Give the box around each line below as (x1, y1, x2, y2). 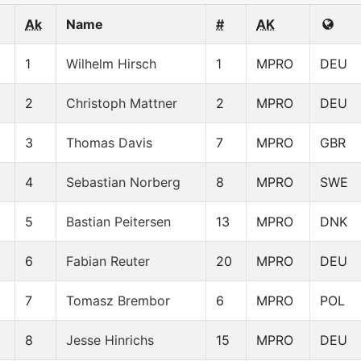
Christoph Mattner (66, 95, 177, 112)
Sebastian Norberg (66, 174, 180, 191)
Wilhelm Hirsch (66, 56, 156, 73)
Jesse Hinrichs (66, 332, 154, 349)
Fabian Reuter (66, 253, 150, 270)
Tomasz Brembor (66, 293, 170, 309)
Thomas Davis (66, 135, 152, 151)
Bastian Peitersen (66, 214, 171, 230)
